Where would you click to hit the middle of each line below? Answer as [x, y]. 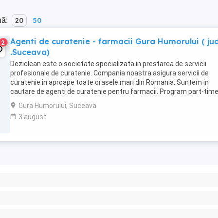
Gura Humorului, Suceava [57, 106]
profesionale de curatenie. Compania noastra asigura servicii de [109, 73]
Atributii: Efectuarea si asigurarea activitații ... [81, 101]
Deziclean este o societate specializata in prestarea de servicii [108, 64]
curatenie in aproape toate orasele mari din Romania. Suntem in [109, 82]
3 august [32, 117]
